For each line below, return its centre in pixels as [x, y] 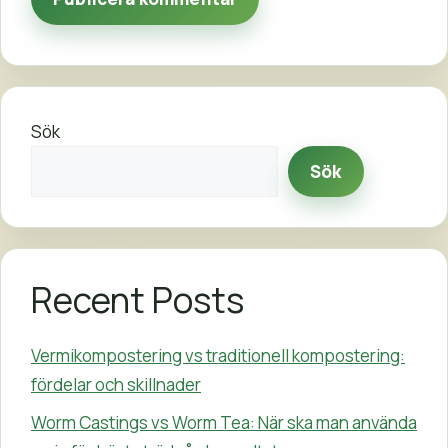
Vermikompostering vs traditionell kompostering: [218, 356]
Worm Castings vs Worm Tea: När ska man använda [224, 422]
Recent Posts [137, 300]
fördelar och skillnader [116, 385]
